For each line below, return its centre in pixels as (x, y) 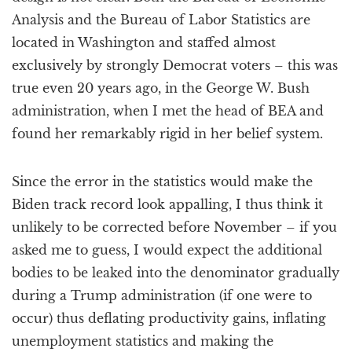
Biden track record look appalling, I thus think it (167, 204)
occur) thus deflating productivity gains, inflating (169, 318)
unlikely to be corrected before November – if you (174, 227)
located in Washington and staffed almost (144, 42)
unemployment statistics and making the (143, 341)
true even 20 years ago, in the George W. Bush (161, 88)
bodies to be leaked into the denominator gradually (176, 273)
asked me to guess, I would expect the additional (167, 250)
